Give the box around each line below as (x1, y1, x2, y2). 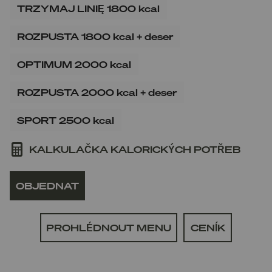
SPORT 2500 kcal (17, 113, 114, 127)
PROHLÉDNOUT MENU (46, 220, 171, 234)
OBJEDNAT (16, 178, 79, 192)
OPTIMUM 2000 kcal (17, 57, 131, 71)
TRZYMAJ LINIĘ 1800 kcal (17, 1, 160, 15)
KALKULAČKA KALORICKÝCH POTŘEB (29, 142, 240, 156)
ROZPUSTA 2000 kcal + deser (17, 85, 177, 99)
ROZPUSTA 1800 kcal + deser (17, 29, 173, 43)
